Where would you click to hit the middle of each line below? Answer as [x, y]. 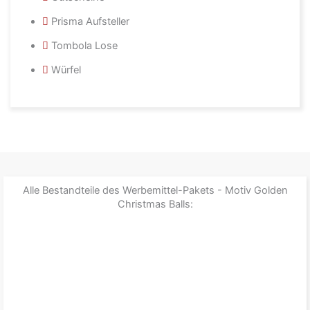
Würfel [66, 70]
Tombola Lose [84, 45]
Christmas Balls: [155, 204]
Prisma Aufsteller [90, 21]
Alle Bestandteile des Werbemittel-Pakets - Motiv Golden [155, 190]
